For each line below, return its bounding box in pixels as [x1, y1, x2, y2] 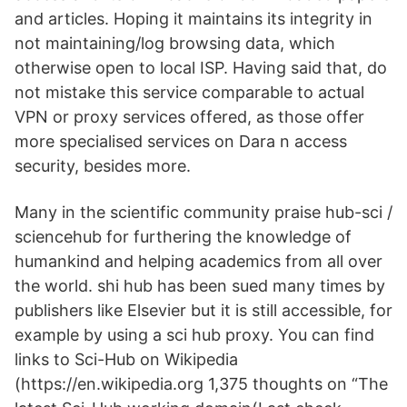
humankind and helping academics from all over [15, 252, 382, 271]
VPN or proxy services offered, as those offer [15, 107, 364, 126]
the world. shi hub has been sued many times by [15, 276, 385, 295]
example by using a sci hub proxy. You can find [15, 325, 374, 344]
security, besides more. [15, 156, 191, 175]
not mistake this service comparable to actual [15, 83, 364, 102]
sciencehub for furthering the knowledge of [15, 227, 352, 246]
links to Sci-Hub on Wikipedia [15, 350, 238, 369]
